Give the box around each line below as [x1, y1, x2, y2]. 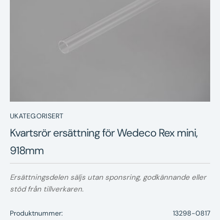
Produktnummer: [10, 208, 63, 218]
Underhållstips [111, 25, 169, 36]
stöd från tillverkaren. [10, 184, 83, 194]
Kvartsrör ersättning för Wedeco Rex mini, [10, 125, 197, 140]
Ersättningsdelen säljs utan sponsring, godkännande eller [10, 172, 206, 182]
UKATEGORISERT [10, 111, 64, 121]
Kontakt [111, 51, 143, 62]
